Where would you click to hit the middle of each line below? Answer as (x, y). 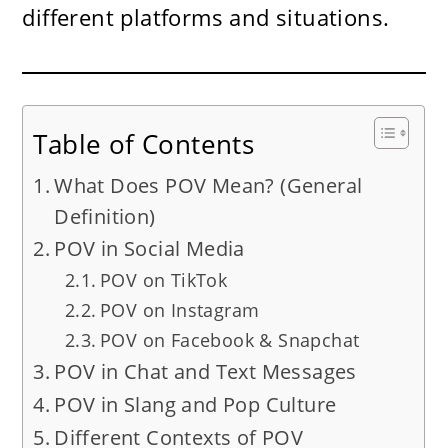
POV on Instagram (179, 309)
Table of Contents (144, 143)
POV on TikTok (163, 279)
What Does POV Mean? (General (208, 185)
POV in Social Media (149, 248)
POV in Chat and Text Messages (205, 371)
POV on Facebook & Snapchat (229, 339)
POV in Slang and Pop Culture (195, 404)
